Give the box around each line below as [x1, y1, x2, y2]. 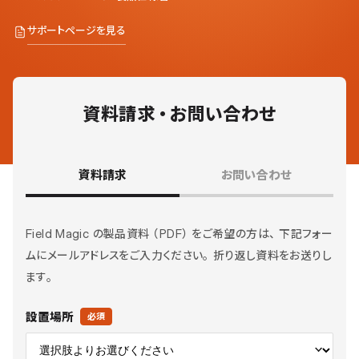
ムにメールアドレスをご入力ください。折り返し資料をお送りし [26, 247, 332, 263]
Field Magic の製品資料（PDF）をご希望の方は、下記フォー [26, 225, 333, 241]
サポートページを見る [27, 22, 126, 37]
